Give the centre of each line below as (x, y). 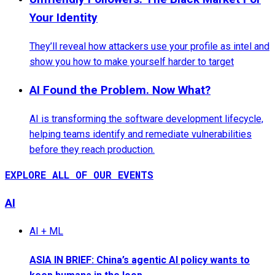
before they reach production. (92, 149)
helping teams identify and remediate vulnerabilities (141, 134)
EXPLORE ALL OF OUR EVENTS (79, 174)
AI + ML (46, 231)
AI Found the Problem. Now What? (120, 90)
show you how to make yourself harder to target (132, 61)
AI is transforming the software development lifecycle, (146, 118)
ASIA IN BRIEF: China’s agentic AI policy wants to (140, 260)
